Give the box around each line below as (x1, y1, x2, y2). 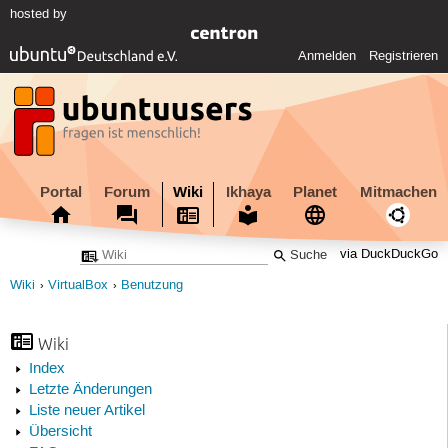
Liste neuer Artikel (28, 402, 145, 421)
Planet (293, 181, 338, 202)
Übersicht (28, 423, 92, 442)
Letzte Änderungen (28, 381, 152, 400)
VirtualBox (47, 278, 108, 294)
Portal (39, 181, 82, 202)
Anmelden (298, 48, 357, 65)
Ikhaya (225, 181, 271, 202)
